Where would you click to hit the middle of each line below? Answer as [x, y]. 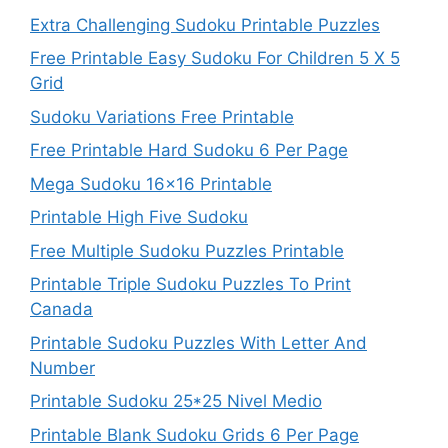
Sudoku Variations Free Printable [162, 116]
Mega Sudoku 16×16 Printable [151, 183]
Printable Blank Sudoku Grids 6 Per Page [194, 434]
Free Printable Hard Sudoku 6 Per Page [189, 150]
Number [62, 367]
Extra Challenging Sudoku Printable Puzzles [205, 24]
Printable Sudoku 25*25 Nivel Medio [176, 401]
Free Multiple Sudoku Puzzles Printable [187, 250]
